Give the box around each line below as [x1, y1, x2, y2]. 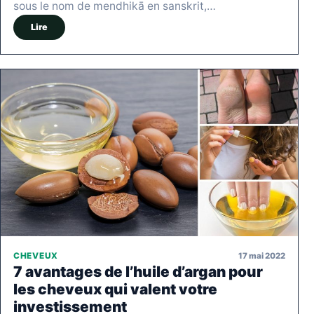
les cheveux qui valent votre [13, 280, 217, 299]
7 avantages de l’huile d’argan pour [13, 263, 263, 281]
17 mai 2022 [238, 250, 285, 261]
